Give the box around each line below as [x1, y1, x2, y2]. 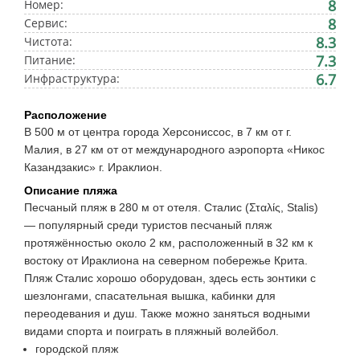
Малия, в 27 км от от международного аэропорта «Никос [24, 143, 325, 156]
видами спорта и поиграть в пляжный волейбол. [24, 325, 279, 337]
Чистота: [24, 34, 72, 49]
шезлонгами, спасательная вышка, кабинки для [24, 289, 276, 302]
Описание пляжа [24, 184, 117, 197]
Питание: [24, 52, 76, 67]
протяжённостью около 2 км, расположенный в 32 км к [24, 236, 313, 249]
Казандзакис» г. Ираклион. [24, 161, 162, 174]
